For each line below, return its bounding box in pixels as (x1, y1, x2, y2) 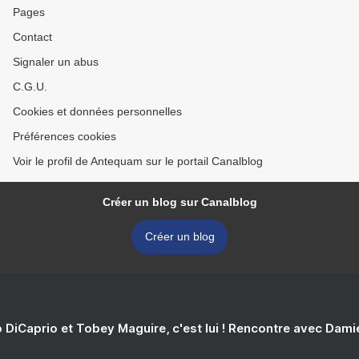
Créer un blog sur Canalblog (102, 196, 257, 209)
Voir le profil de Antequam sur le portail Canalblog (13, 155, 263, 168)
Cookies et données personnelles (13, 105, 182, 119)
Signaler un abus (13, 55, 99, 69)
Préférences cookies (13, 130, 116, 143)
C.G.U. (13, 80, 47, 94)
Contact (13, 30, 52, 44)
